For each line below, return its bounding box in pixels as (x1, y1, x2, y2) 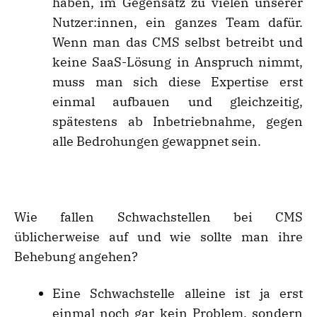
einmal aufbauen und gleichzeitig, (52, 93, 303, 110)
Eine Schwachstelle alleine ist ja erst (52, 285, 303, 302)
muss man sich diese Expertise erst (52, 74, 303, 91)
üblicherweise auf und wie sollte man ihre (14, 229, 303, 246)
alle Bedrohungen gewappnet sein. (52, 133, 261, 150)
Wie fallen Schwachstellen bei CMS (14, 209, 303, 226)
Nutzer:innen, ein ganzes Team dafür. (52, 14, 303, 31)
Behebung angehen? (14, 248, 138, 265)
